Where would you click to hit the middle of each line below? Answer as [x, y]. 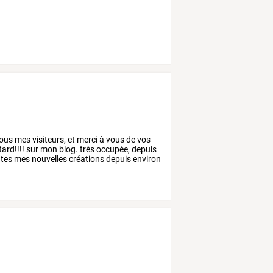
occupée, [112, 149]
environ [146, 159]
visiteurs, [48, 139]
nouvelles [49, 159]
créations [86, 159]
